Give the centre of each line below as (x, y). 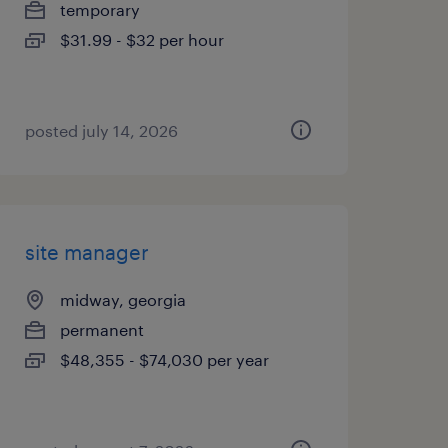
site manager (86, 252)
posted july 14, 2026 (101, 130)
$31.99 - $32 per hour (141, 39)
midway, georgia (122, 299)
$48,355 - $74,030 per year (164, 359)
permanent (101, 329)
